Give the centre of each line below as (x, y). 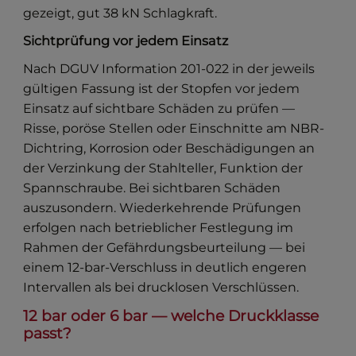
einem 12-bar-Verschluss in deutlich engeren (165, 268)
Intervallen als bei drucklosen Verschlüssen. (161, 288)
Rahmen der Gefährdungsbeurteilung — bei (164, 248)
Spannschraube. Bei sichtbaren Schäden (152, 188)
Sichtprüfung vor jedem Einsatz (126, 41)
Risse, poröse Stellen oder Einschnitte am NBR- (174, 129)
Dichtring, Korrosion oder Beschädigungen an (169, 149)
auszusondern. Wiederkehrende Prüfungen (163, 208)
